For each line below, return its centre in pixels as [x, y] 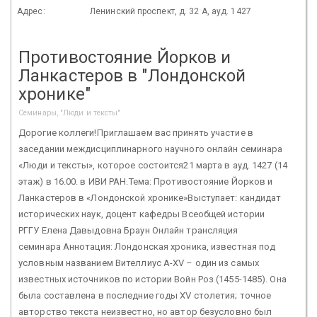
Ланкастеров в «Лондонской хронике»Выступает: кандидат [150, 197]
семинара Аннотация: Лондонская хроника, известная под [147, 246]
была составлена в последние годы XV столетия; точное [145, 295]
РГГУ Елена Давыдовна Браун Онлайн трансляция [128, 230]
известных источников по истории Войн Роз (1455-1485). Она [152, 279]
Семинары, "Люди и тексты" [70, 113]
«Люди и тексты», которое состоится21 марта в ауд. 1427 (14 [153, 165]
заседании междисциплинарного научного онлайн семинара [151, 149]
